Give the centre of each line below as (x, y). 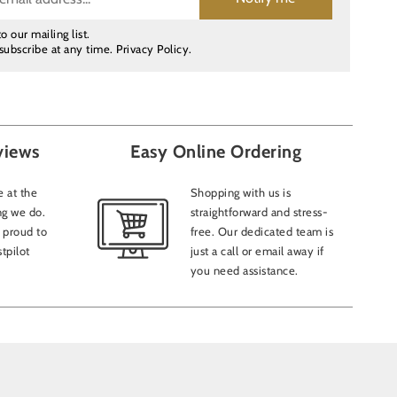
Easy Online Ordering (216, 152)
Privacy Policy (153, 49)
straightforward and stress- (259, 212)
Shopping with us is (240, 192)
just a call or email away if (257, 251)
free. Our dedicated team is (261, 231)
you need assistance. (244, 270)
